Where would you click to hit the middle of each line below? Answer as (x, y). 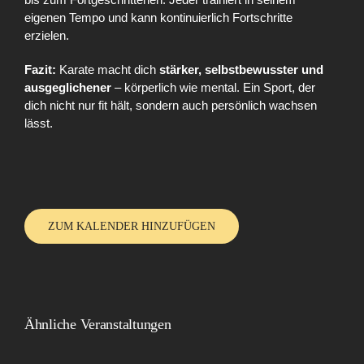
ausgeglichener (68, 87)
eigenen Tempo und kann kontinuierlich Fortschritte (158, 17)
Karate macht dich (108, 69)
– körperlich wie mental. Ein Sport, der (213, 87)
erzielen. (47, 35)
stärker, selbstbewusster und (241, 69)
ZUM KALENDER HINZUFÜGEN (132, 226)
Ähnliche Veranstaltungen (98, 324)
